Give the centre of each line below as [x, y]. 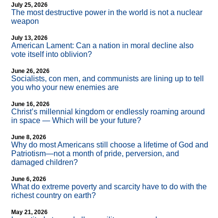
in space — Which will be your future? [76, 121]
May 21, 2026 [29, 212]
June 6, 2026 [29, 179]
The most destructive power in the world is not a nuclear [107, 13]
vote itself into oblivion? [52, 54]
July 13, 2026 [29, 38]
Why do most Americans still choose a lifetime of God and [110, 145]
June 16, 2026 [30, 104]
